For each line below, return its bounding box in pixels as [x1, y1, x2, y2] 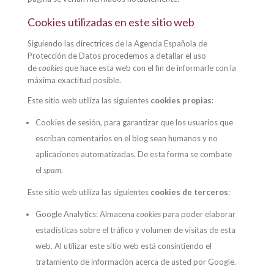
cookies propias [150, 95, 212, 105]
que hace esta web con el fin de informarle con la [62, 63, 236, 73]
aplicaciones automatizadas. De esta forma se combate [35, 149, 232, 159]
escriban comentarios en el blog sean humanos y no [35, 133, 218, 143]
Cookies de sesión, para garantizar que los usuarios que [35, 117, 233, 127]
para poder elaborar [160, 209, 235, 219]
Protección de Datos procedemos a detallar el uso [27, 51, 206, 61]
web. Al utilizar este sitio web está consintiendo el [35, 241, 212, 251]
